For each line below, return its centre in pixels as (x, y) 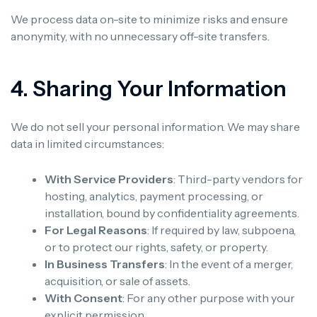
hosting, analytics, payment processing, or (154, 196)
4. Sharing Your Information (149, 88)
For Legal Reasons (96, 230)
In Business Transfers (105, 264)
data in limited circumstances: (87, 143)
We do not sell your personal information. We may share (155, 126)
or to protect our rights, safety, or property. (156, 247)
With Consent (83, 298)
